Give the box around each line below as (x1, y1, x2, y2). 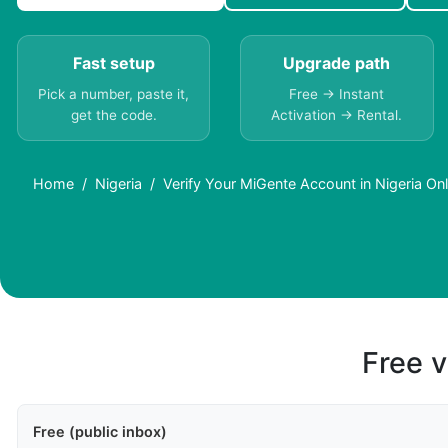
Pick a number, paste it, (38, 86, 190, 103)
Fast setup (72, 53, 155, 74)
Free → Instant (289, 86, 385, 103)
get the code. (70, 107, 157, 124)
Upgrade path (283, 53, 391, 74)
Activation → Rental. (271, 107, 403, 124)
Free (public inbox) (33, 423, 167, 441)
